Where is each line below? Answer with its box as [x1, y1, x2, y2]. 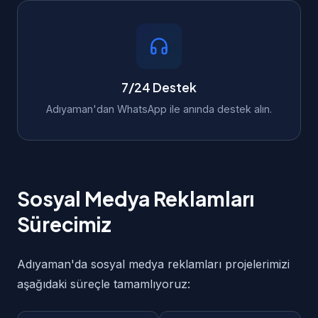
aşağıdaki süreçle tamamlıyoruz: [17, 277, 190, 291]
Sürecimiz [17, 212, 111, 236]
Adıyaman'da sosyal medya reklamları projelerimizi [17, 257, 290, 271]
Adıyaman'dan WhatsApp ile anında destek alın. [46, 103, 272, 115]
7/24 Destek [121, 79, 197, 95]
